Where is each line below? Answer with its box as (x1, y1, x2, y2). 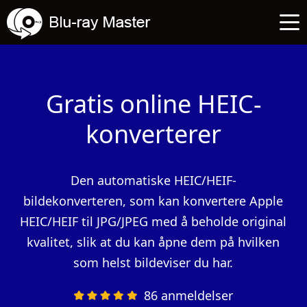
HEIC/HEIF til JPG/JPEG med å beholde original (20, 213, 287, 230)
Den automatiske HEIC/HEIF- (70, 172, 236, 188)
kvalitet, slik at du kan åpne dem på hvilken (27, 234, 280, 250)
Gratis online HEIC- (45, 87, 262, 121)
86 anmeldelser (144, 287, 233, 304)
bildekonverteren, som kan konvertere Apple (23, 193, 284, 209)
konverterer (86, 117, 221, 151)
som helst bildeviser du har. (73, 254, 234, 271)
